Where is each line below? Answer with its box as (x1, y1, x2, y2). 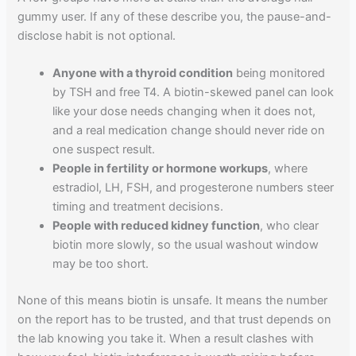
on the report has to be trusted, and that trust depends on (17, 311, 332, 327)
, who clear (260, 218, 319, 233)
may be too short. (52, 256, 149, 271)
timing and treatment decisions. (52, 199, 224, 214)
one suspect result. (52, 141, 156, 157)
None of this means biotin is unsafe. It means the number (17, 292, 328, 308)
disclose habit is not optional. (17, 28, 176, 43)
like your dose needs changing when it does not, (52, 103, 316, 118)
